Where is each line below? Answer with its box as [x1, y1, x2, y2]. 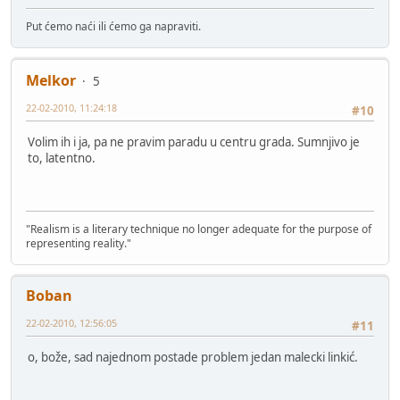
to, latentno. [28, 149, 96, 166]
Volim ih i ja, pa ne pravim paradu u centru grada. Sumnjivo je [28, 133, 360, 150]
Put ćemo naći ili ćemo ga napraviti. [26, 19, 201, 35]
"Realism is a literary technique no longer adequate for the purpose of [26, 221, 371, 237]
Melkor [26, 71, 76, 91]
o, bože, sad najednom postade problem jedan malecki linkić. [28, 348, 358, 365]
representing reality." [26, 236, 131, 252]
